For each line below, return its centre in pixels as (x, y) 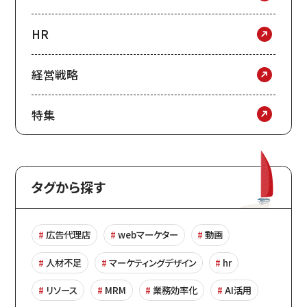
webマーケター (148, 235)
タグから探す (68, 187)
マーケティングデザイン (152, 262)
